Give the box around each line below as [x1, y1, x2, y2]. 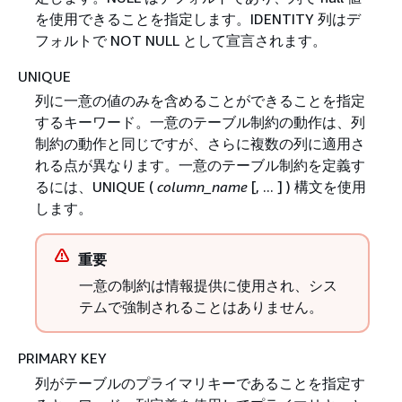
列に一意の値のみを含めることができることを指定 [34, 92, 365, 110]
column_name [156, 178, 248, 197]
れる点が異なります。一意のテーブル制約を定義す [34, 156, 365, 175]
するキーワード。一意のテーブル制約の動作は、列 [34, 113, 365, 132]
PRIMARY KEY [18, 349, 107, 368]
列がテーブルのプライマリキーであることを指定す [34, 373, 365, 392]
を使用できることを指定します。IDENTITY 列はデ [34, 10, 361, 29]
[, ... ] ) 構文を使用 [247, 178, 366, 197]
